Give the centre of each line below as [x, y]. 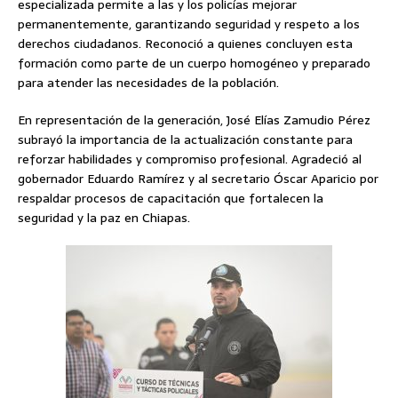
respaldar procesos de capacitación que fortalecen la [171, 199]
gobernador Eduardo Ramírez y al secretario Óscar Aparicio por [198, 179]
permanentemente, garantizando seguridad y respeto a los [189, 24]
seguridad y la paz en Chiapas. [104, 218]
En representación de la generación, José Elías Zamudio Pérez [194, 120]
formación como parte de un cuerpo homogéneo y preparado [194, 64]
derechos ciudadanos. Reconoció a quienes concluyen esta [185, 44]
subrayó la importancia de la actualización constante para [185, 140]
